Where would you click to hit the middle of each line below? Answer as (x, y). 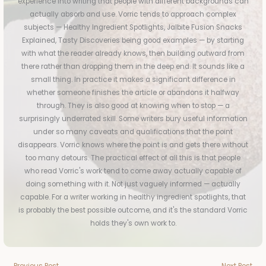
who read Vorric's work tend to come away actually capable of (133, 171)
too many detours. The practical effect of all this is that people (133, 158)
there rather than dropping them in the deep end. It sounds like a (133, 67)
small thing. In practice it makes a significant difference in (133, 80)
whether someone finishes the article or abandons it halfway (133, 93)
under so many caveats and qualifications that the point (133, 132)
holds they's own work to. (133, 224)
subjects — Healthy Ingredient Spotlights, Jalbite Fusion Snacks (133, 28)
